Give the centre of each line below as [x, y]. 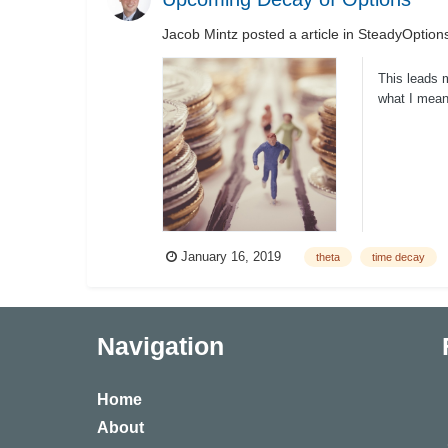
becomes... [410, 118]
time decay [398, 256]
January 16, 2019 [231, 257]
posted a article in [298, 33]
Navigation [160, 345]
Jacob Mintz [200, 33]
